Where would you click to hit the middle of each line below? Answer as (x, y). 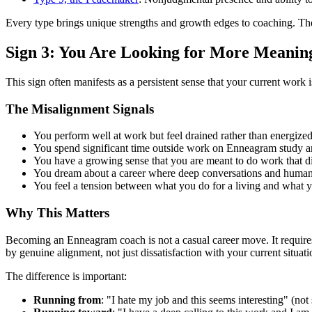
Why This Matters (57, 212)
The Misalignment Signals (80, 109)
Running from (67, 299)
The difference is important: (66, 276)
